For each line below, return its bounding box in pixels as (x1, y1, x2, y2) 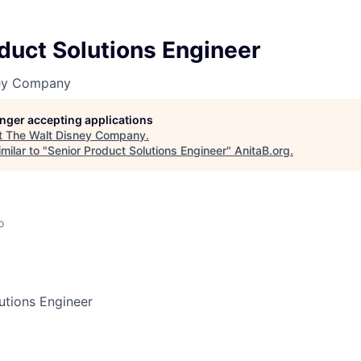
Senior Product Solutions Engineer (48, 143, 226, 157)
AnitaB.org (234, 143, 290, 157)
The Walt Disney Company (6, 128, 146, 142)
